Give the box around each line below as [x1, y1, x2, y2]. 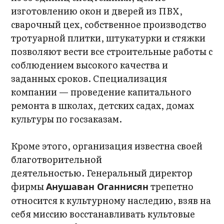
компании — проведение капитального [11, 85, 192, 98]
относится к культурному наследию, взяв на [11, 193, 211, 207]
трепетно [148, 179, 194, 193]
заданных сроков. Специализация [11, 71, 167, 85]
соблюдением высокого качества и [11, 58, 168, 71]
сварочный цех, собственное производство [11, 17, 207, 31]
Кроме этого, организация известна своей [11, 139, 203, 152]
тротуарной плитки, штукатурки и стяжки [11, 31, 206, 44]
